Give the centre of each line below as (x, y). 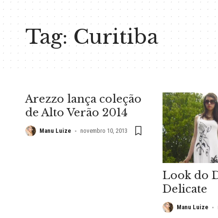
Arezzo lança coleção (83, 99)
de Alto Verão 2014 (76, 113)
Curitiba (116, 37)
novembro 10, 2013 (104, 131)
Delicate (185, 189)
